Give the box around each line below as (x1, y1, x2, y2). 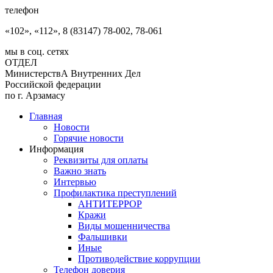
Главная (29, 111, 62, 121)
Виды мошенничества (78, 221, 170, 231)
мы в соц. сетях (5, 46, 69, 57)
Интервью (54, 177, 96, 187)
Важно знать (54, 166, 106, 176)
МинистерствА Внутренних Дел (5, 68, 141, 79)
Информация (29, 144, 83, 154)
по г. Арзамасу (5, 90, 65, 101)
